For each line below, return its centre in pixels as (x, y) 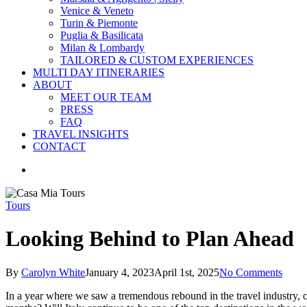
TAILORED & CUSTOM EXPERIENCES (157, 60)
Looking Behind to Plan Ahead (150, 239)
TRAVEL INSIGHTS (81, 134)
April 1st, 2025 (187, 272)
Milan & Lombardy (102, 48)
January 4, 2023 (120, 272)
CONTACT (59, 146)
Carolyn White (53, 272)
